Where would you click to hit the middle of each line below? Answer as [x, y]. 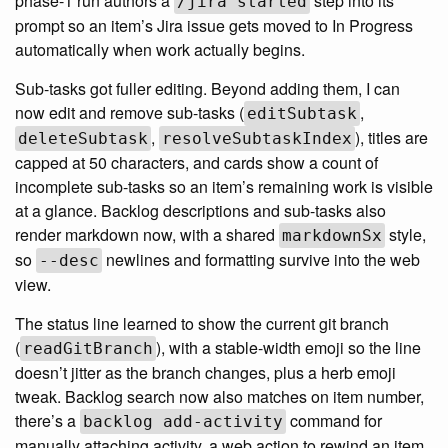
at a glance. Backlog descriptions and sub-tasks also [200, 210]
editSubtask [302, 113]
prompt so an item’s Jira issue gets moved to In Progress [214, 25]
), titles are [391, 137]
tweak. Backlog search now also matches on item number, [219, 396]
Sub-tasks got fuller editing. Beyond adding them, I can [207, 88]
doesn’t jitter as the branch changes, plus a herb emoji [205, 372]
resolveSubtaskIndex [257, 138]
